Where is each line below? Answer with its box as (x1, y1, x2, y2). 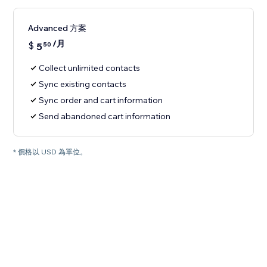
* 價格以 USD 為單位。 (13, 147, 88, 157)
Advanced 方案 (28, 23, 87, 34)
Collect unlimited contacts (39, 63, 141, 74)
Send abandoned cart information (39, 111, 171, 122)
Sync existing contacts (39, 79, 127, 90)
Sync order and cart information (39, 95, 163, 106)
